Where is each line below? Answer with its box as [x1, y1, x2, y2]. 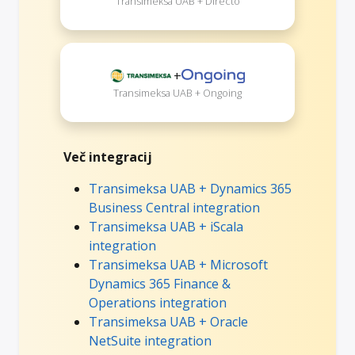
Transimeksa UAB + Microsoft [89, 255, 268, 273]
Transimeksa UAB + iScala [89, 217, 243, 235]
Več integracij [63, 147, 152, 166]
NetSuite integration [89, 331, 212, 349]
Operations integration [89, 293, 227, 311]
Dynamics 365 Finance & [89, 274, 231, 292]
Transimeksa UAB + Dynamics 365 [89, 179, 292, 197]
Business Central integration [89, 198, 260, 216]
